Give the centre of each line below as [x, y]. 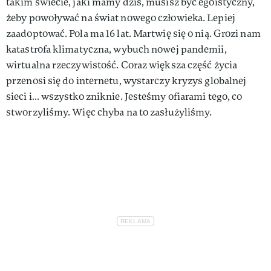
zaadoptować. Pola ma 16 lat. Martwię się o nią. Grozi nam [133, 33]
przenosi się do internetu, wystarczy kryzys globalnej [126, 80]
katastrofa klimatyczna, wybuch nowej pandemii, [116, 49]
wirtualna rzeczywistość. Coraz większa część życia [122, 65]
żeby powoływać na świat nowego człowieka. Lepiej [121, 18]
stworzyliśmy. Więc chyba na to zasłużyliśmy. [109, 112]
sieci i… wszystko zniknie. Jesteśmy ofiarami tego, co [124, 96]
